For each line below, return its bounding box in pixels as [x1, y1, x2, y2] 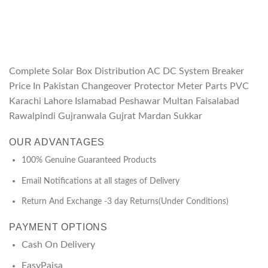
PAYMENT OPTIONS [9, 221, 108, 232]
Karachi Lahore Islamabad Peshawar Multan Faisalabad [9, 96, 239, 106]
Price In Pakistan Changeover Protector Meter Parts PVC [9, 81, 249, 92]
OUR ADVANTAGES [9, 136, 105, 147]
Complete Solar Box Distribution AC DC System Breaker [9, 66, 244, 77]
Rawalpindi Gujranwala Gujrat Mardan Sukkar [9, 111, 202, 121]
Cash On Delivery [21, 239, 95, 249]
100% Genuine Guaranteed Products [21, 155, 156, 165]
